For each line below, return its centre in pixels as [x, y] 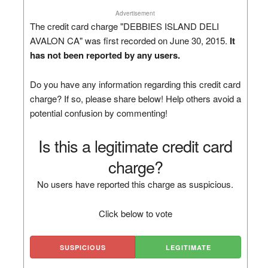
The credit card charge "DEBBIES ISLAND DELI [124, 26]
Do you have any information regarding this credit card [135, 84]
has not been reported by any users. [105, 55]
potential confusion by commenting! [98, 112]
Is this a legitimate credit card [135, 145]
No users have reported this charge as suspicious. [135, 184]
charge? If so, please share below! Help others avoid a [135, 98]
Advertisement [135, 13]
